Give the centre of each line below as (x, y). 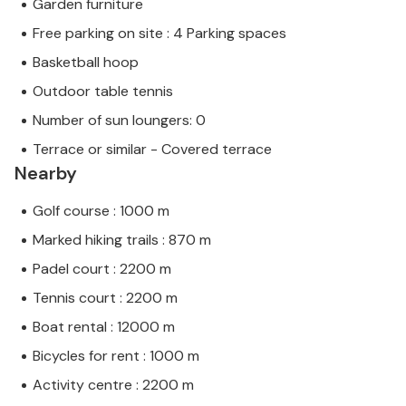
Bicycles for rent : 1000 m (116, 356)
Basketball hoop (86, 63)
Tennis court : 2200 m (105, 298)
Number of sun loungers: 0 (119, 121)
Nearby (46, 174)
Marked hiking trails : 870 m (122, 240)
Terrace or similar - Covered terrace (152, 150)
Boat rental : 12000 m (104, 327)
